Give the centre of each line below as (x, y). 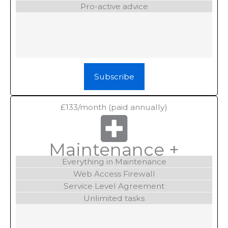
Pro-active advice (114, 6)
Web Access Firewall (114, 174)
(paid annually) (138, 107)
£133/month (84, 107)
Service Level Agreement (114, 186)
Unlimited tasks (114, 198)
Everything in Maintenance (114, 161)
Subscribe (114, 76)
